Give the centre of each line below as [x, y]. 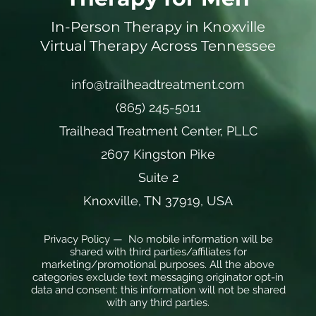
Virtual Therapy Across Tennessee [158, 46]
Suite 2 [158, 177]
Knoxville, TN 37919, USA [158, 201]
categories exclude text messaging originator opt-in [158, 277]
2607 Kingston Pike [158, 154]
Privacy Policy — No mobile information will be [158, 239]
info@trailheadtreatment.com [158, 84]
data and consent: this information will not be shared [158, 290]
